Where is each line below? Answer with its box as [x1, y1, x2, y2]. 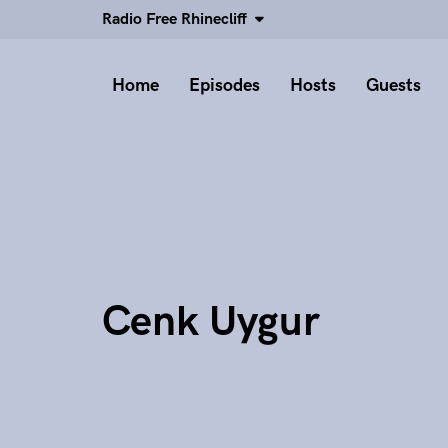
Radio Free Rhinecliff [102, 10, 255, 29]
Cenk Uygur [102, 296, 320, 348]
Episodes [189, 75, 260, 96]
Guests [366, 75, 421, 96]
